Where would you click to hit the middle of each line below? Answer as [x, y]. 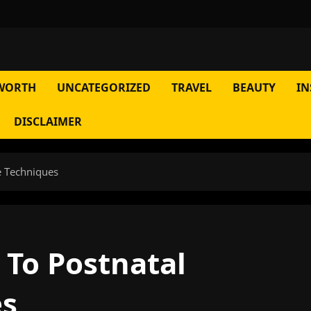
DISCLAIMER [48, 121]
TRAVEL [192, 87]
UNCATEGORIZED [104, 87]
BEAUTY [254, 87]
